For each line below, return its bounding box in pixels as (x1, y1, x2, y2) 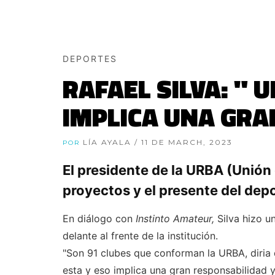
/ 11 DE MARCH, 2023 (134, 137, 233, 147)
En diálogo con (63, 212, 136, 225)
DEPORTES (63, 53, 117, 64)
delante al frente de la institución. (63, 230, 218, 242)
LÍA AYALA (83, 137, 134, 147)
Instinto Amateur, (136, 212, 217, 225)
